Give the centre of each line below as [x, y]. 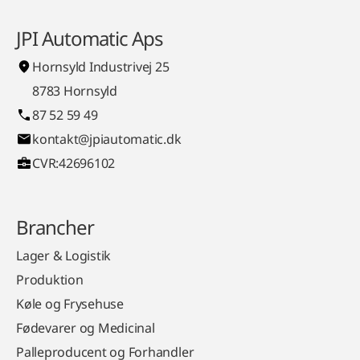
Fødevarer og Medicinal [86, 327]
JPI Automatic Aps [90, 38]
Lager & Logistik [64, 255]
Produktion [50, 279]
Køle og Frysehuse [70, 303]
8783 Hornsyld [75, 90]
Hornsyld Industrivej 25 [101, 66]
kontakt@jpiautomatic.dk [107, 139]
